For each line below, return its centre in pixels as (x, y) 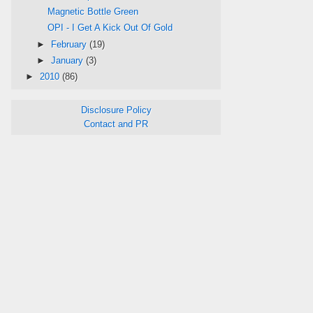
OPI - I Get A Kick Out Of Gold (110, 28)
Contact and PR (116, 124)
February (70, 44)
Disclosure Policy (116, 110)
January (68, 60)
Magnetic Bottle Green (93, 12)
